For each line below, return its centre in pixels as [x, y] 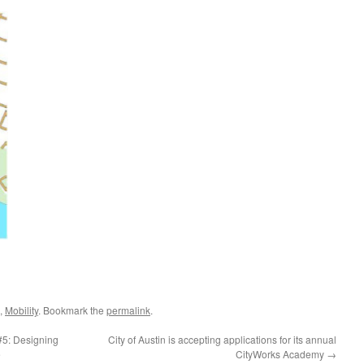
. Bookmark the [72, 310]
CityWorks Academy [281, 354]
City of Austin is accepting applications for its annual [222, 339]
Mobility [22, 310]
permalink [128, 310]
